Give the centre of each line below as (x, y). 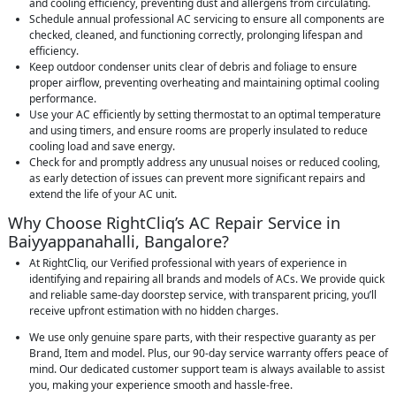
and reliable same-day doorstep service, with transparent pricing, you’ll (203, 295)
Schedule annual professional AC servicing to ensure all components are (207, 19)
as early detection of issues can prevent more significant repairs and (197, 178)
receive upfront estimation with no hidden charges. (154, 311)
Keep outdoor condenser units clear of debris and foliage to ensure (193, 67)
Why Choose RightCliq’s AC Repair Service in (174, 222)
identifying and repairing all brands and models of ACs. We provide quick (207, 279)
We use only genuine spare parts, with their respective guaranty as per (202, 337)
